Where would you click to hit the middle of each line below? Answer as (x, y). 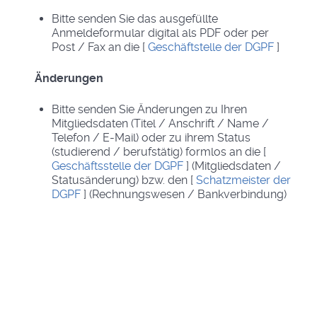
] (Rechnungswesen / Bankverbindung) (185, 194)
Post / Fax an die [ (100, 47)
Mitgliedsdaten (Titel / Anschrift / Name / (160, 123)
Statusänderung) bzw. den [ (124, 180)
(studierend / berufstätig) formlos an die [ (159, 151)
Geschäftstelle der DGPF (212, 47)
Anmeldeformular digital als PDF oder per (160, 33)
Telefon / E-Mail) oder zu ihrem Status (151, 137)
